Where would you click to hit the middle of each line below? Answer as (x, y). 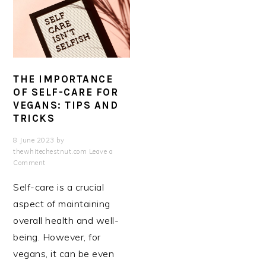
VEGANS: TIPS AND (66, 105)
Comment (29, 163)
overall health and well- (66, 221)
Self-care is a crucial (59, 187)
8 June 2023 (34, 140)
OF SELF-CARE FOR (66, 92)
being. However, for (57, 237)
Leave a (101, 152)
